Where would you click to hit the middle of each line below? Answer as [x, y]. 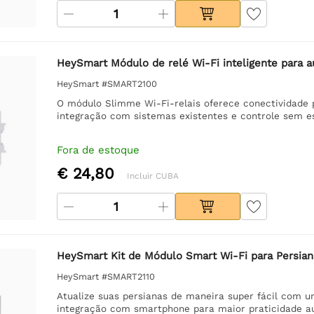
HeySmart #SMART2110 [105, 276]
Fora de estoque [98, 150]
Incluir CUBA [152, 176]
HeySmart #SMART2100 [107, 83]
